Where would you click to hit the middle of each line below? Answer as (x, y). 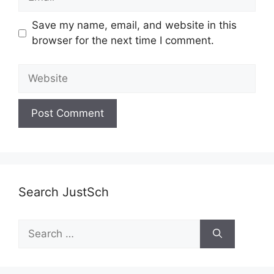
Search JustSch (64, 192)
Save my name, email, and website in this (134, 25)
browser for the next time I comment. (123, 41)
